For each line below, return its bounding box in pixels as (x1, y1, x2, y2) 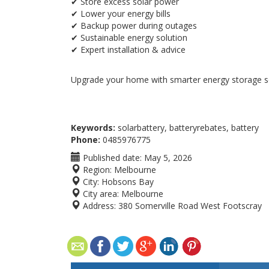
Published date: (80, 152, 142, 163)
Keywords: (71, 122, 115, 133)
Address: (80, 200, 116, 211)
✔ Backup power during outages (71, 20, 197, 31)
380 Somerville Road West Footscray (118, 200, 262, 211)
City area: (80, 188, 119, 199)
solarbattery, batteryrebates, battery (115, 122, 259, 133)
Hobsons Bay (101, 176, 154, 187)
